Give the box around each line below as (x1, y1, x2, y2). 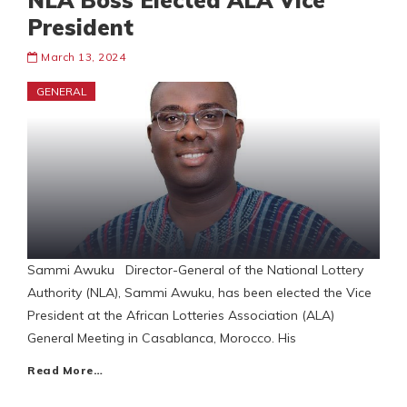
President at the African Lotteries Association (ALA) (27, 307, 334, 324)
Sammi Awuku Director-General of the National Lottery (27, 262, 363, 279)
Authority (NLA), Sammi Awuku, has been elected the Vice (27, 284, 372, 302)
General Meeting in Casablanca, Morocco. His (27, 330, 296, 347)
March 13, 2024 (41, 50, 125, 65)
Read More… (27, 363, 103, 378)
